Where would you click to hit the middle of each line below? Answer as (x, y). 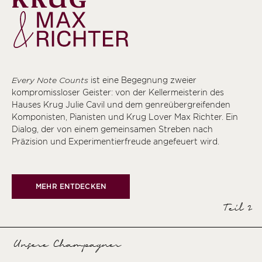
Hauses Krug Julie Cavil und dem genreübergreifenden (121, 105)
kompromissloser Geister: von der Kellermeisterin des (118, 93)
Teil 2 (236, 209)
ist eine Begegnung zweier (142, 80)
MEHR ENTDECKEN (71, 187)
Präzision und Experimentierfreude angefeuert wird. (116, 142)
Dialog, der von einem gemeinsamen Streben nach (112, 130)
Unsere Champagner (65, 245)
